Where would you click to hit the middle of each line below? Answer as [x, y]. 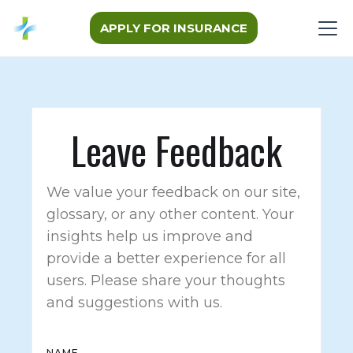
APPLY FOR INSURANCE [173, 28]
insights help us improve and [150, 236]
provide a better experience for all [166, 258]
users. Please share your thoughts [166, 281]
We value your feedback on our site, [173, 192]
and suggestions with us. [134, 303]
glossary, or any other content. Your [170, 214]
